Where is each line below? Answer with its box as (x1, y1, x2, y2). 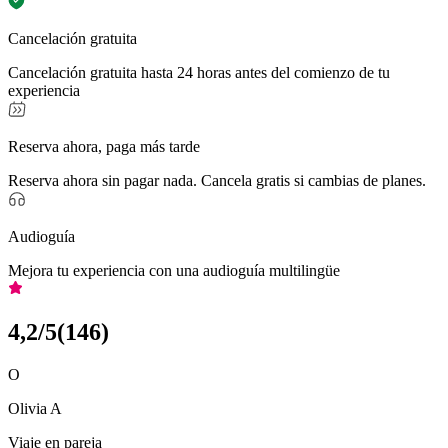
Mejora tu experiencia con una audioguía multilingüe (8, 261, 340, 279)
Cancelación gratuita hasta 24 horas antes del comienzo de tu (8, 63, 390, 81)
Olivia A (8, 399, 62, 417)
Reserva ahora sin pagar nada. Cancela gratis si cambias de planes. (8, 171, 426, 189)
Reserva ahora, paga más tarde (8, 137, 200, 155)
